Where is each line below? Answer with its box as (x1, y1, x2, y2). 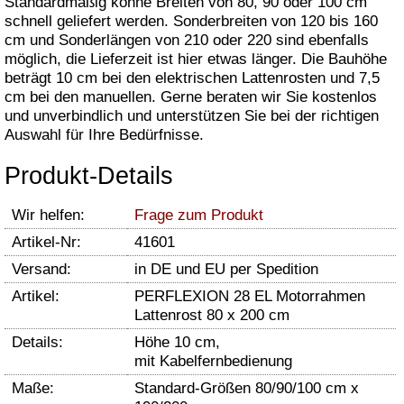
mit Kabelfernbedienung (134, 352, 292, 370)
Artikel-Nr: (12, 233, 81, 251)
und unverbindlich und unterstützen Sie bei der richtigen (5, 107, 379, 125)
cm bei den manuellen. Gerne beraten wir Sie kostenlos (5, 88, 377, 106)
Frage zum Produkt (134, 206, 263, 224)
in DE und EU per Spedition (134, 260, 318, 278)
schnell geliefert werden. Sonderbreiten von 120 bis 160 (5, 13, 378, 31)
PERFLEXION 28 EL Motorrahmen (134, 287, 365, 305)
